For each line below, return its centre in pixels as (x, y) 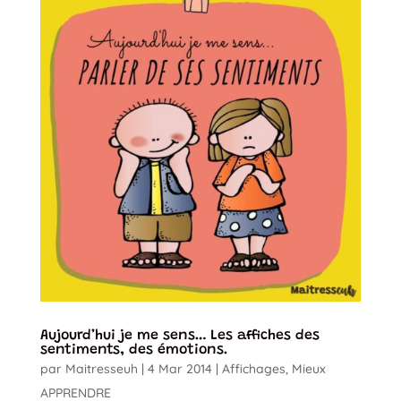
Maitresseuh (101, 368)
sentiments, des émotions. (134, 350)
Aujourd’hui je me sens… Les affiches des (179, 335)
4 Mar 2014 (179, 368)
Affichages (253, 368)
